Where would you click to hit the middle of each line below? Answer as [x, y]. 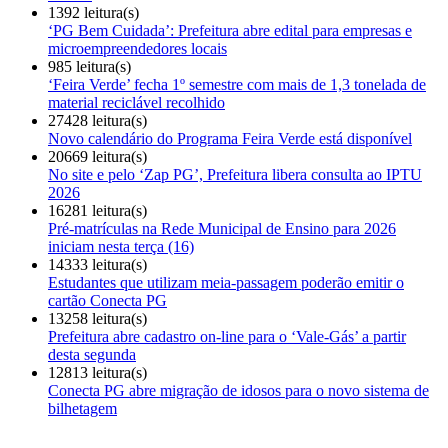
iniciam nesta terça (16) [121, 247]
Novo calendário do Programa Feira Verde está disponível [230, 139]
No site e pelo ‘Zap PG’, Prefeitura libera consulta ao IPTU [235, 175]
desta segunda [92, 355]
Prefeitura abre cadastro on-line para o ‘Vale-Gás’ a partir [227, 337]
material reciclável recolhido [136, 103]
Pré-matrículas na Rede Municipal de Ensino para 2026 [222, 229]
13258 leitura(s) [97, 319]
